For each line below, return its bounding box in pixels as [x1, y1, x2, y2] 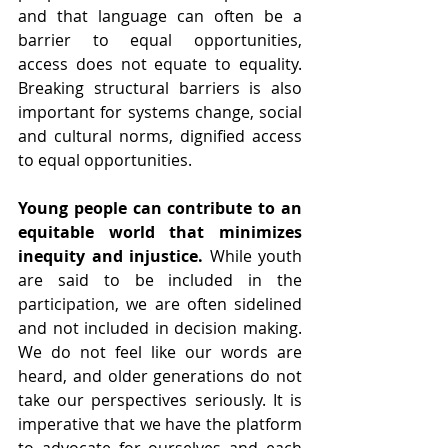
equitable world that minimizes [18, 220, 302, 243]
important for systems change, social [18, 100, 302, 123]
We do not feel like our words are [18, 340, 302, 363]
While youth [209, 244, 302, 267]
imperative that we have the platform [18, 412, 302, 435]
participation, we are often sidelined [18, 292, 302, 315]
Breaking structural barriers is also [18, 76, 302, 99]
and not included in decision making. [18, 316, 302, 339]
